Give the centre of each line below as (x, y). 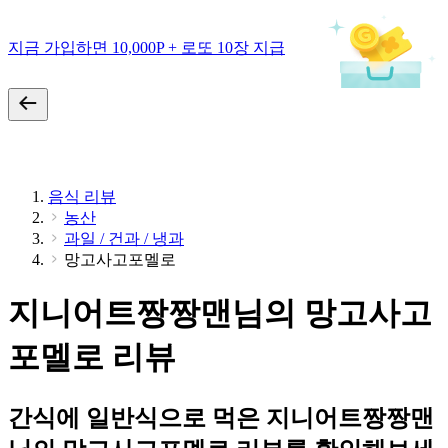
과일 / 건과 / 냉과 (124, 238)
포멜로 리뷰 (92, 357)
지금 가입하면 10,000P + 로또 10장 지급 (146, 47)
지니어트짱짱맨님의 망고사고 (220, 313)
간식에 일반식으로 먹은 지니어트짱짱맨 (221, 417)
